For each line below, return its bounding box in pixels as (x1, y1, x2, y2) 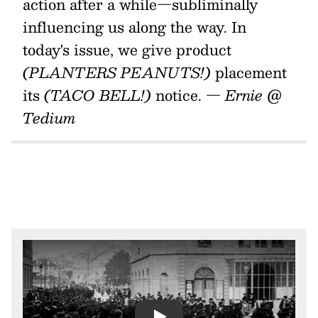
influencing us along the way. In (23, 15, 246, 39)
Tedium (23, 106, 76, 130)
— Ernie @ (206, 83, 282, 107)
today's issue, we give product (23, 38, 231, 62)
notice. (151, 83, 206, 107)
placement (211, 60, 287, 84)
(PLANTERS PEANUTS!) (23, 60, 211, 84)
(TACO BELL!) (44, 83, 151, 107)
